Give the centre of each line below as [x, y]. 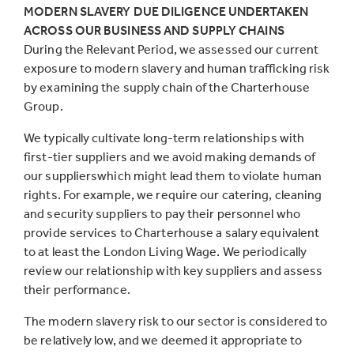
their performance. [77, 289]
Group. [43, 106]
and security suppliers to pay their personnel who [162, 213]
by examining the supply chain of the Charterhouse [167, 87]
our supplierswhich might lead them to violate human [173, 175]
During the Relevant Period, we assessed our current [171, 49]
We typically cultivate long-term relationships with [164, 137]
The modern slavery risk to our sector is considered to [176, 321]
